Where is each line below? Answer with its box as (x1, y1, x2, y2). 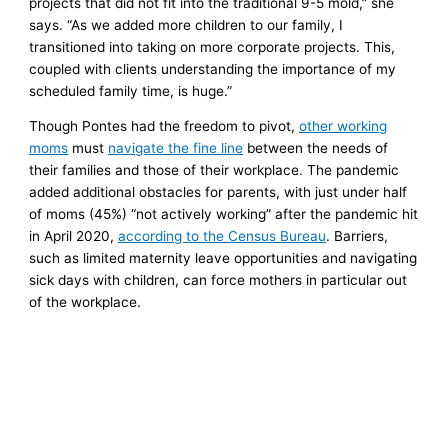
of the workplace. (29, 294, 146, 311)
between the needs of (243, 140, 389, 157)
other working (299, 118, 388, 135)
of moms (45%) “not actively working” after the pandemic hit (29, 206, 419, 223)
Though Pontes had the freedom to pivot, (29, 118, 300, 135)
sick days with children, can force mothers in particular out (29, 272, 408, 289)
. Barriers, (326, 228, 389, 245)
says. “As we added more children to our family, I (29, 16, 344, 33)
